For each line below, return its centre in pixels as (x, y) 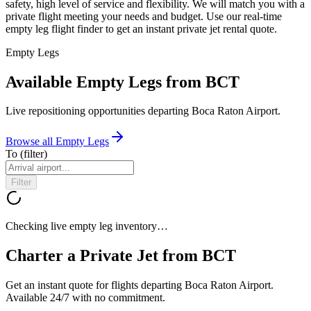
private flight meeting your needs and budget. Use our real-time (144, 16)
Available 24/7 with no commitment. (85, 298)
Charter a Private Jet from (104, 256)
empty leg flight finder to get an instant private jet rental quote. (141, 28)
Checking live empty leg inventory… (87, 226)
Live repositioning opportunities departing (99, 111)
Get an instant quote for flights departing (95, 285)
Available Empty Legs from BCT (123, 82)
